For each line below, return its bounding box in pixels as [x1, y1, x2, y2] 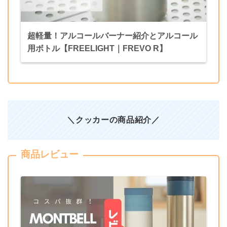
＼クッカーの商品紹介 [67, 115, 152, 125]
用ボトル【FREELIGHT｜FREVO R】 [27, 44, 167, 53]
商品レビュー [21, 149, 79, 160]
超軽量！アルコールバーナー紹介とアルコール [27, 31, 198, 41]
